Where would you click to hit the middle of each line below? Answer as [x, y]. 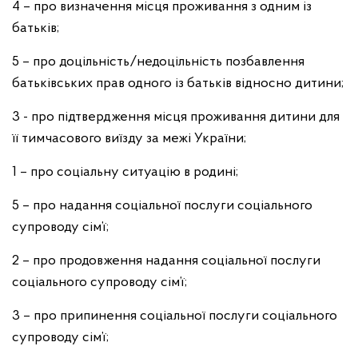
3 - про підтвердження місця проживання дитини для [176, 117]
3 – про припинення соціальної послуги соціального [175, 316]
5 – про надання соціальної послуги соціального [162, 206]
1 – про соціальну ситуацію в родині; [125, 172]
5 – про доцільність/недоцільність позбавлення [158, 62]
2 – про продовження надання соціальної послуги [166, 261]
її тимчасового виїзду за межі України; [129, 139]
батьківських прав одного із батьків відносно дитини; [178, 84]
